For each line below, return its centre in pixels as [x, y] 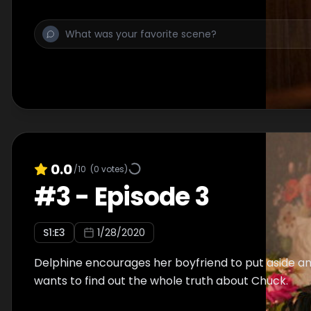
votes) [114, 169]
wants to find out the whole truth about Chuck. [161, 281]
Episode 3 [152, 197]
